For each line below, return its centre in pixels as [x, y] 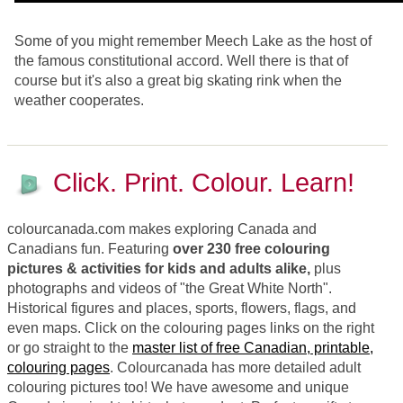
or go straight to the [70, 348]
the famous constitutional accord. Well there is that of [181, 61]
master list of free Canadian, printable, [253, 348]
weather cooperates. [79, 101]
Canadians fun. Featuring [90, 249]
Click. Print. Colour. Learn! [204, 183]
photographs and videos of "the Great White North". [170, 289]
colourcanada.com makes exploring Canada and [162, 229]
